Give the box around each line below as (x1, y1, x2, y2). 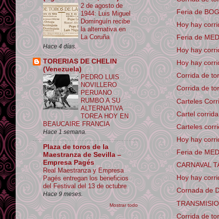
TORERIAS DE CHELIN (43, 58, 117, 66)
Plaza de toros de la (43, 143, 109, 151)
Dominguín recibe (81, 18, 130, 25)
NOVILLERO (81, 81, 117, 89)
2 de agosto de (81, 2, 123, 10)
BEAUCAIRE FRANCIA (43, 120, 110, 128)
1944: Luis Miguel (81, 10, 131, 18)
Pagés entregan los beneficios (43, 174, 129, 182)
